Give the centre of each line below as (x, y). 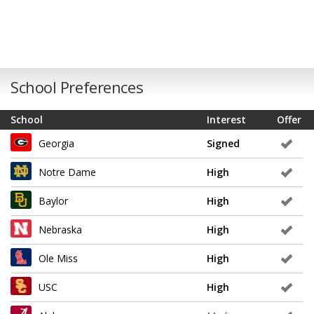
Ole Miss (58, 258)
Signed (223, 143)
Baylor (53, 200)
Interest (226, 119)
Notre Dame (67, 172)
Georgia (56, 143)
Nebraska (60, 229)
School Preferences (77, 87)
